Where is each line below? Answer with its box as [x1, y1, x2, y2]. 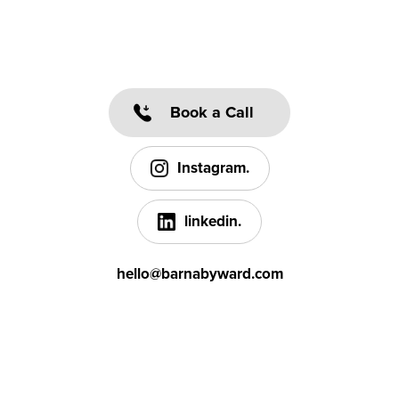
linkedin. [184, 211, 241, 231]
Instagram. [176, 158, 249, 177]
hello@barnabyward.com [116, 264, 283, 283]
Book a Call [170, 102, 255, 123]
